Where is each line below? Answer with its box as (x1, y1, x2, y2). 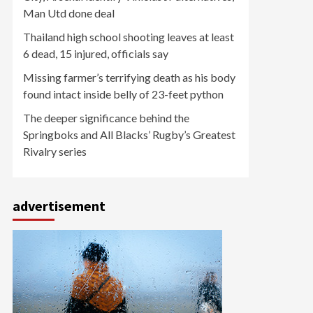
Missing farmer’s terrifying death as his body (23, 71, 235, 84)
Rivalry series (23, 145, 87, 158)
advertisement (13, 197, 105, 214)
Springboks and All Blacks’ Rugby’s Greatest (23, 128, 235, 141)
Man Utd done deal (23, 6, 115, 20)
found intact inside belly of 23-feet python (23, 87, 224, 101)
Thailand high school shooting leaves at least (23, 30, 234, 43)
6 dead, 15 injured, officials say (23, 47, 168, 60)
